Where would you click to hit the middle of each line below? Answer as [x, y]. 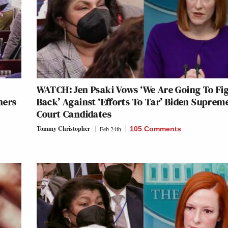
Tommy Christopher [63, 128]
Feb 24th [110, 129]
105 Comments [155, 129]
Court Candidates [74, 114]
